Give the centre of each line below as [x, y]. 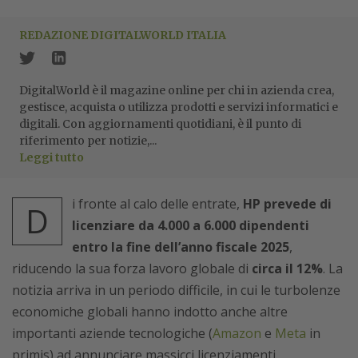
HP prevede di [287, 204]
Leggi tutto [52, 158]
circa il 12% [287, 269]
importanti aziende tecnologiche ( [112, 334]
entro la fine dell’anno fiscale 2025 [181, 247]
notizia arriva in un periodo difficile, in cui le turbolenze [176, 290]
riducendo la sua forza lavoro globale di [132, 269]
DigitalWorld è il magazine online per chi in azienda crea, [177, 91]
